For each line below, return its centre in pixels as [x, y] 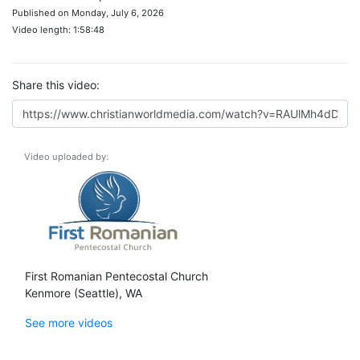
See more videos [69, 323]
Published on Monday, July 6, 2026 [88, 13]
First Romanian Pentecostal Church [117, 276]
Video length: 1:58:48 [58, 30]
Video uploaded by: [66, 157]
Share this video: [56, 85]
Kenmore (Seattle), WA [84, 293]
